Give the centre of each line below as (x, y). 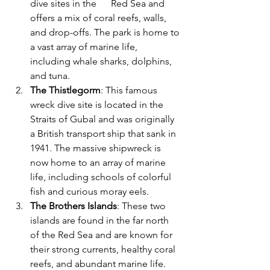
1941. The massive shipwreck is (97, 148)
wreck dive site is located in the (98, 105)
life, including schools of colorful (102, 177)
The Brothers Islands (74, 206)
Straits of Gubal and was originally (103, 119)
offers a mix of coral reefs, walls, (99, 18)
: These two (143, 206)
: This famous (130, 90)
